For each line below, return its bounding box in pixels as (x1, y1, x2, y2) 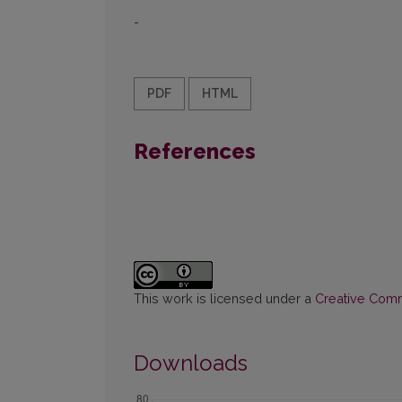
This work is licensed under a (134, 291, 315, 307)
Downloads (134, 350, 248, 377)
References (134, 138, 256, 165)
